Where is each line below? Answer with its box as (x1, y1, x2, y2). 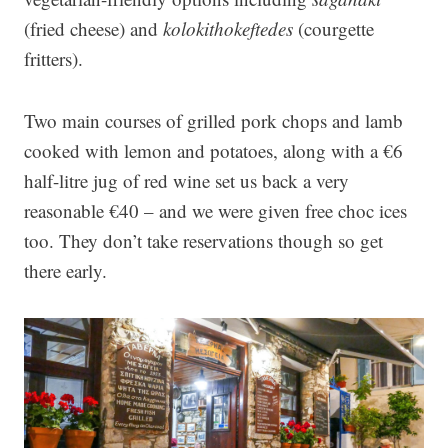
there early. (24, 258, 107, 283)
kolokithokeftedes (163, 16, 293, 41)
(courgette (293, 16, 374, 41)
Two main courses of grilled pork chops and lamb (24, 108, 403, 133)
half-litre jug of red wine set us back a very (24, 168, 349, 193)
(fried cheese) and (24, 16, 163, 41)
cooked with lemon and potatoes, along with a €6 (24, 138, 403, 163)
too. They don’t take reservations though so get (24, 228, 383, 253)
